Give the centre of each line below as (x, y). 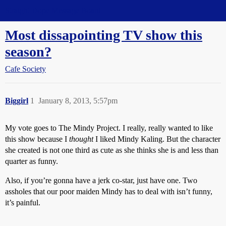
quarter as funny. (32, 161)
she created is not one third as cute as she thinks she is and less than (112, 150)
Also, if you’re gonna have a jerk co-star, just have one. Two (101, 180)
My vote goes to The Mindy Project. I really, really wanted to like (109, 128)
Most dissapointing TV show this (104, 35)
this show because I (37, 139)
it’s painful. (23, 203)
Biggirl (17, 101)
